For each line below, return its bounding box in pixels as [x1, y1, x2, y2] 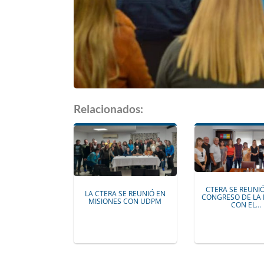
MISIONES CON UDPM [88, 196, 162, 207]
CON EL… [230, 200, 261, 210]
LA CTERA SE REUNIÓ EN [84, 189, 166, 199]
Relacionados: [73, 101, 143, 115]
